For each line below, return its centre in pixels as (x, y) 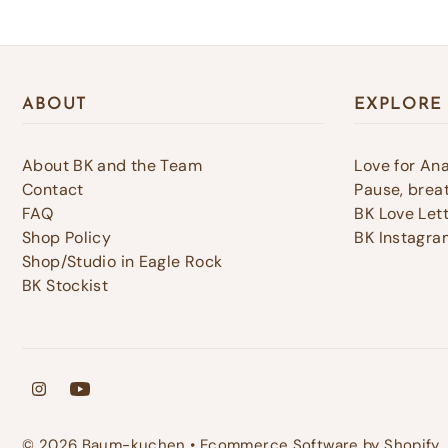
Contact (53, 189)
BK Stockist (65, 285)
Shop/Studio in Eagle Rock (122, 261)
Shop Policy (67, 237)
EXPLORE (398, 104)
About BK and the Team (112, 165)
